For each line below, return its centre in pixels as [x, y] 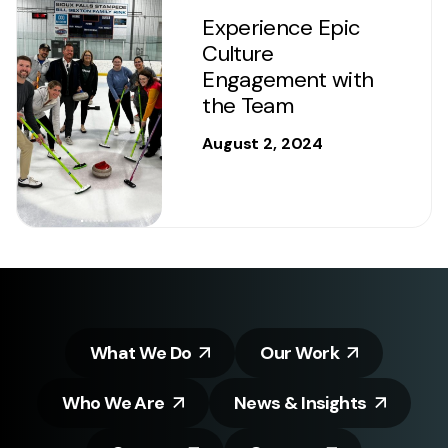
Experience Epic [281, 27]
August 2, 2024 [263, 144]
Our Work [300, 352]
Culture [238, 53]
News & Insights [300, 402]
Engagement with [288, 79]
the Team [247, 105]
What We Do [140, 352]
